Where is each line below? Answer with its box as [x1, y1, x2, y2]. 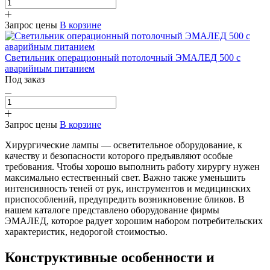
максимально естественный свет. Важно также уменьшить [5, 172, 245, 183]
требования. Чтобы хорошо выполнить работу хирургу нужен [5, 161, 260, 172]
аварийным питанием [5, 63, 95, 74]
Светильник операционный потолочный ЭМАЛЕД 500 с [5, 52, 240, 63]
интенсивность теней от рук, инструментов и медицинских [5, 183, 251, 193]
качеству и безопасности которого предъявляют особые [5, 150, 233, 161]
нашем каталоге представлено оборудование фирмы [5, 204, 219, 215]
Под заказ [5, 74, 45, 84]
